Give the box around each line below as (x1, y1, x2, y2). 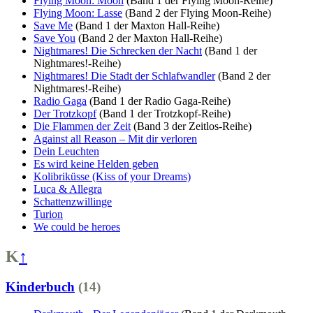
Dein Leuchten (34, 145, 99, 157)
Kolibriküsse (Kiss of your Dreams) (34, 170, 191, 182)
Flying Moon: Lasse (34, 6, 122, 19)
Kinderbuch (6, 279, 75, 295)
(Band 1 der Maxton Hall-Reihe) (75, 19, 219, 31)
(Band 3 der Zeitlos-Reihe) (133, 119, 252, 132)
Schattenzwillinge (34, 195, 112, 208)
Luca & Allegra (34, 182, 102, 195)
